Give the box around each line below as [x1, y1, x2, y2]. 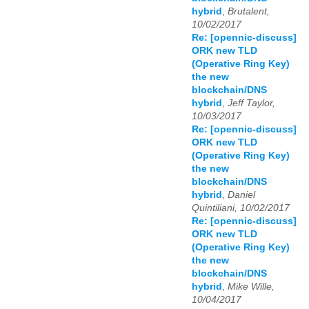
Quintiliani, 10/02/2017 [192, 203, 290, 214]
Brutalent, [228, 6, 270, 17]
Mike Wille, [228, 281, 275, 292]
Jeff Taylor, [228, 98, 275, 109]
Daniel [228, 190, 255, 201]
